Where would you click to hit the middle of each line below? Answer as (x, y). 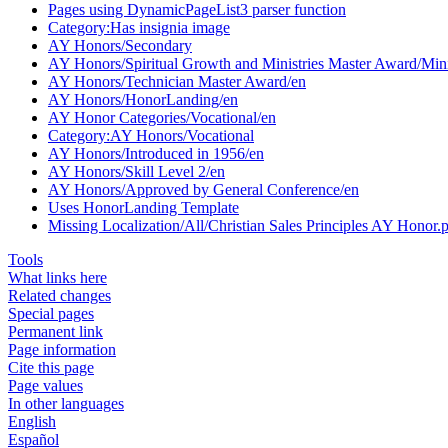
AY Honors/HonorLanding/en (143, 99)
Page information (62, 349)
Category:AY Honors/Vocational (151, 135)
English (32, 421)
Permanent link (55, 331)
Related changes (59, 295)
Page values (45, 385)
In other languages (66, 403)
